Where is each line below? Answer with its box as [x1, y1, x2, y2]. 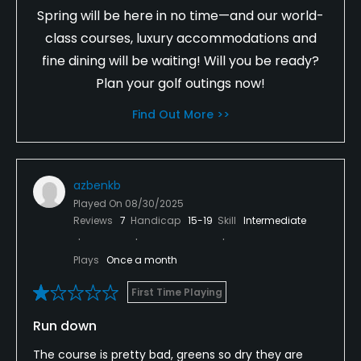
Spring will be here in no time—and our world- [37, 6, 324, 25]
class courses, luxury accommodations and [44, 28, 317, 48]
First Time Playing [131, 284, 222, 299]
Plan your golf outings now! [96, 73, 265, 93]
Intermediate [243, 213, 306, 227]
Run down [33, 316, 97, 335]
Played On [73, 196, 125, 210]
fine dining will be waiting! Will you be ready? [42, 51, 319, 70]
